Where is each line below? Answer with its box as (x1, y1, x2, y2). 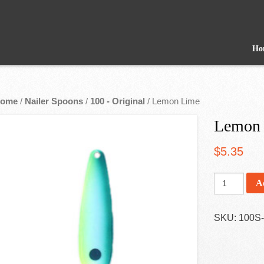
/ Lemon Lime (145, 97, 200, 106)
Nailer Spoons (25, 97, 83, 106)
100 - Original (90, 97, 145, 106)
